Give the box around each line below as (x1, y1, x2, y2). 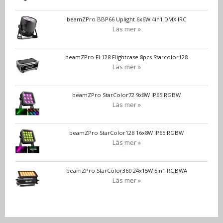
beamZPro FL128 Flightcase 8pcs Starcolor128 (65, 53, 188, 61)
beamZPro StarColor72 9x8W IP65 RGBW (72, 91, 181, 99)
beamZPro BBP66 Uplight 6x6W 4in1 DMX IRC (67, 15, 186, 23)
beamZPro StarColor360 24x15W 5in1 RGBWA (66, 167, 187, 175)
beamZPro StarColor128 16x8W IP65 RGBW (69, 129, 184, 137)
